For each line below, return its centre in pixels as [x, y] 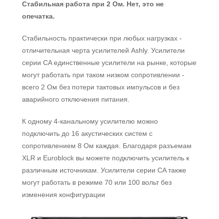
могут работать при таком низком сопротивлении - [103, 75]
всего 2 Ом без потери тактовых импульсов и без [101, 87]
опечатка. [38, 16]
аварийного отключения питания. [76, 99]
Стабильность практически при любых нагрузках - [102, 38]
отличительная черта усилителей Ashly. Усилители [103, 50]
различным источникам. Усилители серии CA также [104, 170]
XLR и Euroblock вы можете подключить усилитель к [106, 158]
